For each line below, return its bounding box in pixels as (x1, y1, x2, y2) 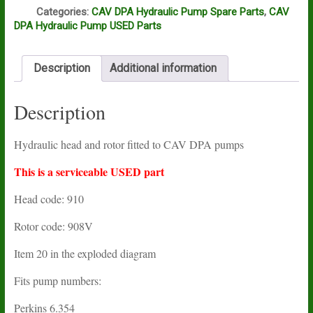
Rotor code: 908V (13, 218, 93, 233)
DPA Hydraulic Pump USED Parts (13, 19, 161, 32)
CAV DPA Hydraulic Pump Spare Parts (91, 5, 264, 18)
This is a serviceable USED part (13, 163, 164, 180)
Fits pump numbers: (13, 272, 101, 288)
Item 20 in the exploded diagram (13, 245, 156, 261)
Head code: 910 (13, 191, 84, 206)
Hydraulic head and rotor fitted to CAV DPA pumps (13, 136, 244, 152)
